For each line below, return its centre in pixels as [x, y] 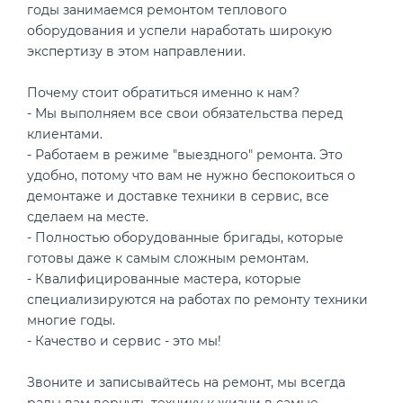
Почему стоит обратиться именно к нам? [163, 92]
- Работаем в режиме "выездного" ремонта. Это [185, 154]
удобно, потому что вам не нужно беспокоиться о [191, 175]
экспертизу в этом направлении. [136, 51]
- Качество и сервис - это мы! [124, 340]
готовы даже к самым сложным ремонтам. [168, 258]
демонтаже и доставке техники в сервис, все [178, 196]
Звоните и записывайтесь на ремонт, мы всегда [186, 382]
